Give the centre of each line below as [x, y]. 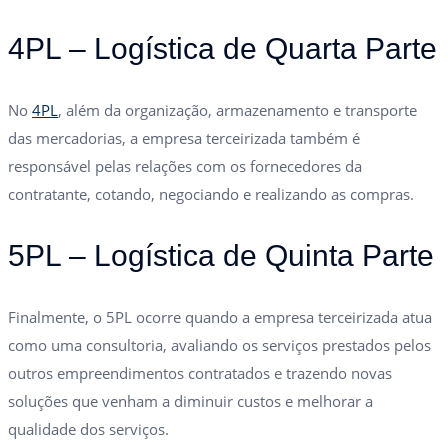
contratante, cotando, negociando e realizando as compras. [211, 193]
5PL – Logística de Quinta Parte [221, 255]
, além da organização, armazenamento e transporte [237, 109]
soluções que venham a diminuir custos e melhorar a [190, 400]
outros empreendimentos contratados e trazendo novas [200, 372]
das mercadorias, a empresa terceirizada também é [184, 137]
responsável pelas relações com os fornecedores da [185, 165]
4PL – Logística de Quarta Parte [222, 48]
